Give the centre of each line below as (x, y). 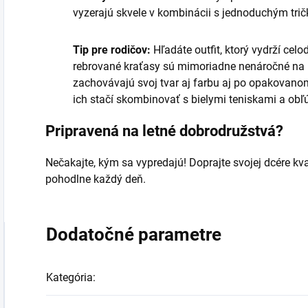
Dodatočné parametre (134, 235)
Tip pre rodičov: (112, 50)
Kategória (69, 278)
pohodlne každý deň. (96, 179)
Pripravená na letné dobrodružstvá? (164, 131)
